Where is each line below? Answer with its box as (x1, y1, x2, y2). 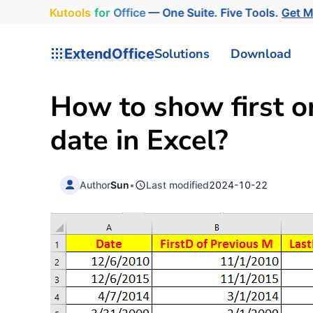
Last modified (146, 178, 210, 191)
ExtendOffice (64, 45, 154, 62)
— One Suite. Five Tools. (143, 5, 284, 20)
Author (80, 178, 111, 191)
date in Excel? (50, 122, 228, 159)
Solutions (154, 45, 210, 62)
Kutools (45, 5, 89, 20)
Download (231, 45, 291, 62)
